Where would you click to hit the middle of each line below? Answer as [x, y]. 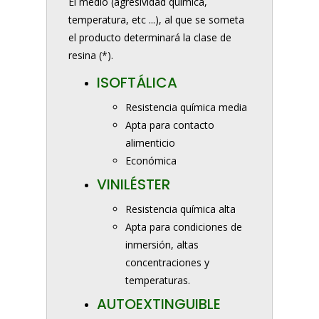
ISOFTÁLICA [137, 82]
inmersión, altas [162, 244]
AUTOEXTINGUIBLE [159, 304]
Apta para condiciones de [184, 226]
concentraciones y [167, 262]
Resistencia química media [186, 107]
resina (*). [91, 55]
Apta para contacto [170, 125]
